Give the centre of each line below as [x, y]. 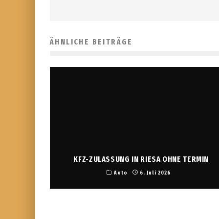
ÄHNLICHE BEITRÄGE [91, 42]
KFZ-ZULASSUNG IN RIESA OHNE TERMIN [141, 159]
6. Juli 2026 [155, 173]
